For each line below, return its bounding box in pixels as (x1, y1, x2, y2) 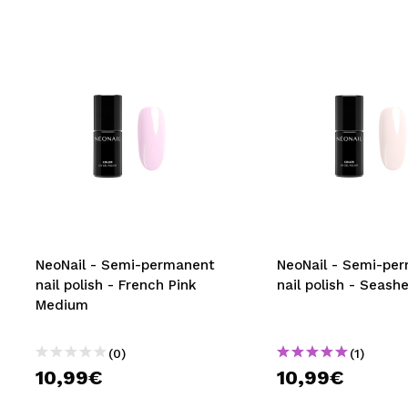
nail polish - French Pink (36, 277, 197, 293)
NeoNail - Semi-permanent (36, 257, 215, 273)
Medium (36, 297, 88, 313)
